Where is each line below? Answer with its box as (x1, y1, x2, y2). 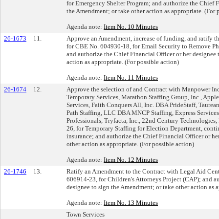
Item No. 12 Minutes (104, 155, 158, 163)
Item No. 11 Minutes (104, 73, 158, 81)
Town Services (66, 210, 105, 218)
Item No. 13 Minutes (104, 198, 158, 206)
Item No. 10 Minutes (104, 22, 158, 30)
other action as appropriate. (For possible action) (66, 140, 194, 148)
